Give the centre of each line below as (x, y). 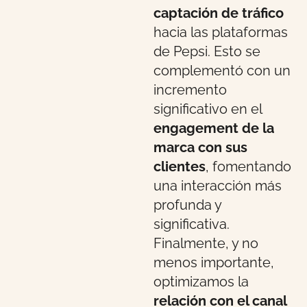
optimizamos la (201, 282)
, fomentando (248, 167)
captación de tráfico (219, 13)
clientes (180, 167)
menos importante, (214, 263)
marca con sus (200, 148)
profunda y (187, 205)
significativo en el (208, 109)
